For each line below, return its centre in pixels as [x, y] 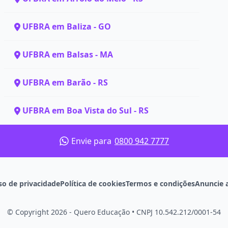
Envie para [92, 141]
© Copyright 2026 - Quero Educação [69, 212]
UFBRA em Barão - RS [65, 82]
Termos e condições [160, 183]
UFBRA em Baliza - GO [67, 26]
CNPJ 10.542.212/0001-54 [178, 212]
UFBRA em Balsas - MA [68, 54]
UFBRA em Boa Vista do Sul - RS [85, 110]
